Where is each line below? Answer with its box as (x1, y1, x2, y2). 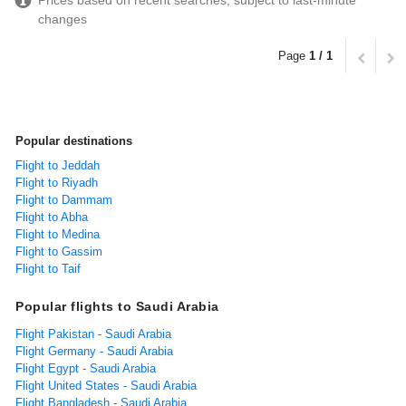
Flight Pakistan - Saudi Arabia (15, 327, 171, 342)
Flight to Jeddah (15, 159, 100, 173)
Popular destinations (15, 134, 132, 149)
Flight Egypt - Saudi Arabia (15, 362, 156, 376)
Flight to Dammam (15, 193, 112, 208)
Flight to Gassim (15, 245, 102, 259)
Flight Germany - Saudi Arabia (15, 344, 173, 359)
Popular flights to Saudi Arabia (15, 299, 219, 314)
